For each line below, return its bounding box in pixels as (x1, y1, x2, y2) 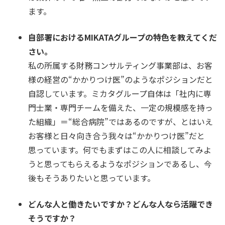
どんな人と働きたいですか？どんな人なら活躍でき (28, 198, 213, 210)
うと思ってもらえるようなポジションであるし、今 (28, 158, 212, 170)
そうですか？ (28, 212, 76, 224)
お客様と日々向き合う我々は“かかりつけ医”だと (28, 130, 205, 142)
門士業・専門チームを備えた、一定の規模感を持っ (28, 101, 213, 114)
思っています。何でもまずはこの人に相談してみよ (28, 144, 211, 156)
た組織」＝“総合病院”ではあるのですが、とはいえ (28, 116, 213, 128)
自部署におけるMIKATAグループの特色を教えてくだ (28, 31, 217, 43)
